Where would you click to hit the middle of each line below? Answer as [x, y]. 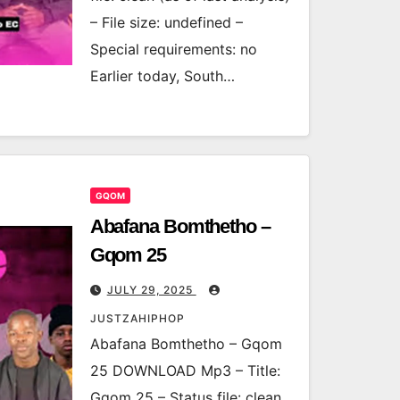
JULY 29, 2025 [151, 290]
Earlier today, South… [162, 76]
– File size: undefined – [166, 22]
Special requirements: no [173, 49]
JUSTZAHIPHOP [137, 318]
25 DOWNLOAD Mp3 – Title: [185, 371]
